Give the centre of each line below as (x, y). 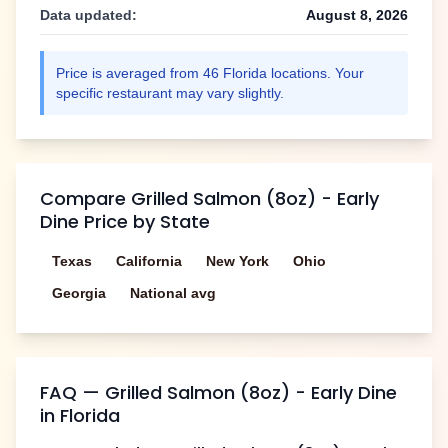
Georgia (79, 293)
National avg (173, 293)
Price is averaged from (129, 73)
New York (237, 261)
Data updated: (88, 15)
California (149, 261)
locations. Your (315, 73)
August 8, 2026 (357, 15)
